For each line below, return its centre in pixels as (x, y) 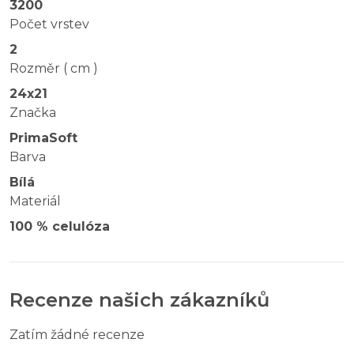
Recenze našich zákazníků (139, 299)
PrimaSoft (43, 137)
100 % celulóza (60, 226)
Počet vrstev (49, 24)
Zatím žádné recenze (77, 334)
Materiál (35, 201)
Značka (33, 112)
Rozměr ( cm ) (54, 68)
